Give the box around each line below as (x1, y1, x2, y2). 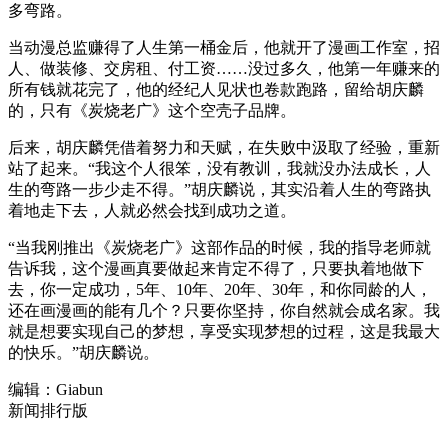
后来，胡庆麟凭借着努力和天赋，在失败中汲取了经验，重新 (8, 139, 440, 157)
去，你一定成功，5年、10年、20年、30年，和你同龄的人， (8, 281, 432, 299)
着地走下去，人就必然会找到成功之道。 (8, 202, 296, 220)
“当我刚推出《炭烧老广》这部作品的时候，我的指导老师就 (8, 239, 431, 257)
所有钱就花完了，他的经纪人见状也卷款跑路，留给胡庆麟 (8, 81, 424, 99)
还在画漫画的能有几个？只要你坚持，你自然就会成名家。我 (8, 302, 440, 320)
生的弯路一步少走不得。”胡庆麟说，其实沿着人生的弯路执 (8, 181, 431, 199)
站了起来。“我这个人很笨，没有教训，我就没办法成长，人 (8, 160, 431, 178)
